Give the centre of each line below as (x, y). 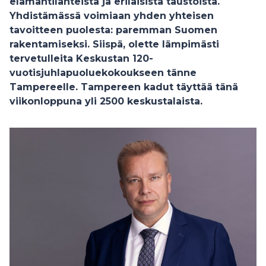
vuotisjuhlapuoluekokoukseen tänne (103, 73)
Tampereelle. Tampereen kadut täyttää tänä (124, 87)
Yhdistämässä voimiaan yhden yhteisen (112, 16)
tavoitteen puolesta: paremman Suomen (113, 30)
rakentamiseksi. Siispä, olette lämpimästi (114, 44)
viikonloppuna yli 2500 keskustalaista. (107, 101)
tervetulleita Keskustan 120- (81, 58)
